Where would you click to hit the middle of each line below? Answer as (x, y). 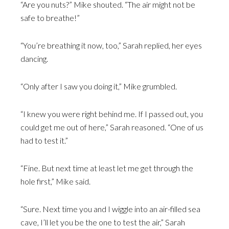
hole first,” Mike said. (55, 181)
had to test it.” (44, 140)
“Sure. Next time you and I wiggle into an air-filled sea (110, 209)
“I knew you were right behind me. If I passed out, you (112, 114)
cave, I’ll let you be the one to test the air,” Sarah (103, 222)
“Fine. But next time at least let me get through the (107, 168)
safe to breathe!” (50, 18)
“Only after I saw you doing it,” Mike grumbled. (99, 86)
